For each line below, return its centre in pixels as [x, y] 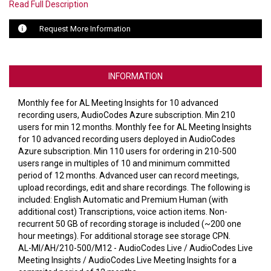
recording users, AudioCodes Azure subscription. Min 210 [127, 115]
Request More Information [85, 29]
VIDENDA [24, 25]
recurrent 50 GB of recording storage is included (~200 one [130, 224]
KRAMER [23, 50]
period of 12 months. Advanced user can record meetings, [129, 176]
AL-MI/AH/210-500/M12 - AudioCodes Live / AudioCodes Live [135, 248]
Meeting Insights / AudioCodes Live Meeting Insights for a [127, 260]
